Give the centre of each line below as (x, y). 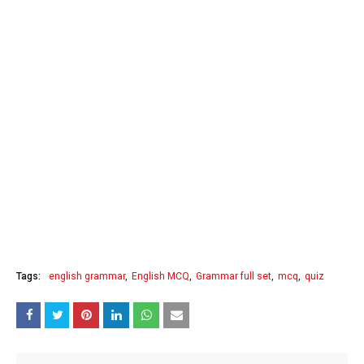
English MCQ (160, 276)
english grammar (87, 276)
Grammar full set (234, 276)
